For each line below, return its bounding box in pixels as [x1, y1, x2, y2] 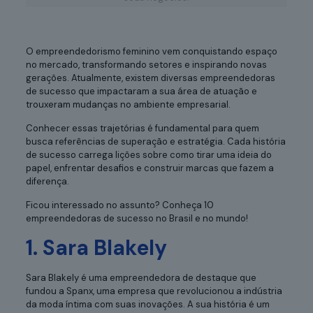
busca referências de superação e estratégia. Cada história [25, 135, 286, 147]
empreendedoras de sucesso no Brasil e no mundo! [25, 212, 248, 224]
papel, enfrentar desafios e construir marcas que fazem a [25, 161, 274, 174]
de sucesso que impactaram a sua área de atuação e [25, 85, 257, 97]
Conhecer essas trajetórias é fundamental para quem [25, 122, 259, 134]
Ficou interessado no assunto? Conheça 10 [25, 198, 214, 211]
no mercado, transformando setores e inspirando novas [25, 58, 267, 71]
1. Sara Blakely [25, 233, 167, 261]
